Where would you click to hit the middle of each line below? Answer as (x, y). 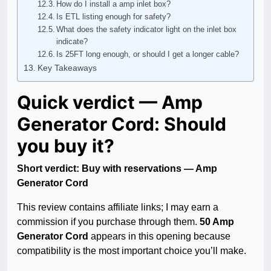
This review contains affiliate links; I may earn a (118, 207)
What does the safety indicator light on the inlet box (147, 30)
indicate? (72, 42)
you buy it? (66, 146)
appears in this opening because (159, 237)
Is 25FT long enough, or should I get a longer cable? (148, 54)
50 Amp (217, 222)
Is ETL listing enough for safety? (114, 17)
